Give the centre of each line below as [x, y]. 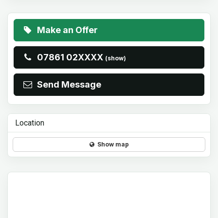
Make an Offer [68, 30]
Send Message [67, 84]
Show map [111, 144]
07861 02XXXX [71, 57]
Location [30, 123]
